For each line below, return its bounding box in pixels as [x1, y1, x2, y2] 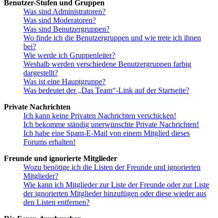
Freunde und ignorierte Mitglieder [4, 154, 117, 163]
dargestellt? [23, 68, 58, 77]
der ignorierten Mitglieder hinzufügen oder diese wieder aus [23, 189, 206, 198]
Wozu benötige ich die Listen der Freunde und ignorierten [23, 163, 200, 171]
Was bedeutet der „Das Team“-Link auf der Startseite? [23, 86, 189, 94]
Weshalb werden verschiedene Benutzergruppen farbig [23, 59, 191, 68]
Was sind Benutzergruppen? [23, 24, 109, 33]
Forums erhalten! [23, 137, 75, 146]
